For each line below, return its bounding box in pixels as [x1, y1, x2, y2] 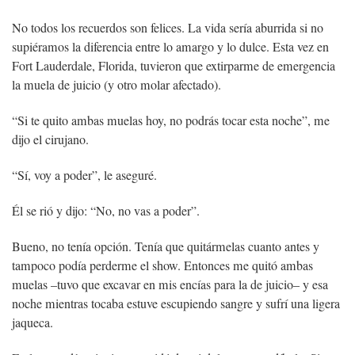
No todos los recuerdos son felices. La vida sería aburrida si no [12, 18, 323, 36]
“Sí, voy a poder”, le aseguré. [12, 166, 157, 184]
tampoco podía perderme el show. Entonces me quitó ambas [12, 256, 313, 274]
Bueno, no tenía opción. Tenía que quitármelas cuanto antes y [12, 237, 319, 255]
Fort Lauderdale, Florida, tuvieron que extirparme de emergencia [12, 56, 335, 74]
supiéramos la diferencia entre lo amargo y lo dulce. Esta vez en [12, 37, 329, 55]
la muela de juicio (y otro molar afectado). [12, 75, 221, 94]
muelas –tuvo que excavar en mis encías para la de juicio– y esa [12, 275, 328, 293]
